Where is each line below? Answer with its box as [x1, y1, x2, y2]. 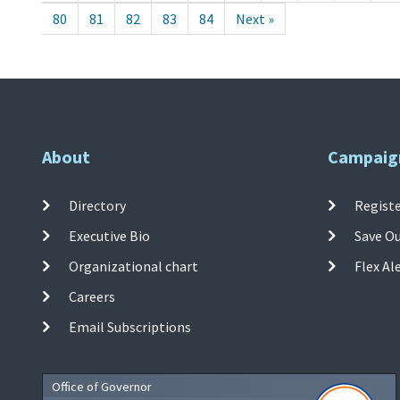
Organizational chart [69, 257, 199, 276]
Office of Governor [52, 379, 152, 396]
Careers [69, 287, 116, 306]
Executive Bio [69, 227, 151, 246]
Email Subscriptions [69, 318, 192, 337]
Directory [69, 196, 127, 215]
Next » [236, 10, 274, 29]
